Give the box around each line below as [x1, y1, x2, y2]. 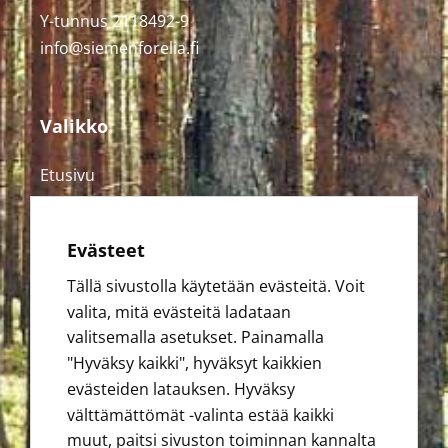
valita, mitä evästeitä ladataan [67, 300, 291, 323]
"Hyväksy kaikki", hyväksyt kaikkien [67, 352, 322, 375]
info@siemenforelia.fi [40, 37, 199, 60]
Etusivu [40, 163, 95, 186]
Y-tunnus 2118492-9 [40, 10, 189, 33]
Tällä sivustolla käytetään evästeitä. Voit [67, 274, 365, 297]
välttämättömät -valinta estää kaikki [67, 403, 334, 426]
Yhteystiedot [40, 275, 135, 298]
